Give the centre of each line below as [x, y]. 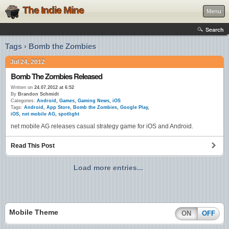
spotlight [69, 114]
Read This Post [33, 146]
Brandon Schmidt [38, 94]
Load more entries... [108, 168]
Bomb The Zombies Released [56, 76]
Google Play [134, 107]
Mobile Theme [34, 212]
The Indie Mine [54, 10]
